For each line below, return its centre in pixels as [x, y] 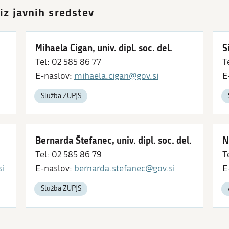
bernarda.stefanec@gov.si [124, 169]
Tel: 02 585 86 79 [68, 155]
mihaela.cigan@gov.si [116, 76]
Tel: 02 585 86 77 [68, 62]
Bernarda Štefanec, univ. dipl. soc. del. [113, 140]
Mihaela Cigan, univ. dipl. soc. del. [104, 47]
